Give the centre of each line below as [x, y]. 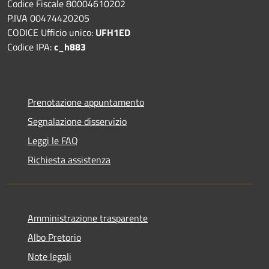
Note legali [50, 256]
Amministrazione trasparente [88, 218]
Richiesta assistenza [69, 159]
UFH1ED [113, 32]
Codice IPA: [31, 47]
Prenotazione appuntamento [86, 102]
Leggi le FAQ [53, 140]
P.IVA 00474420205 [48, 18]
